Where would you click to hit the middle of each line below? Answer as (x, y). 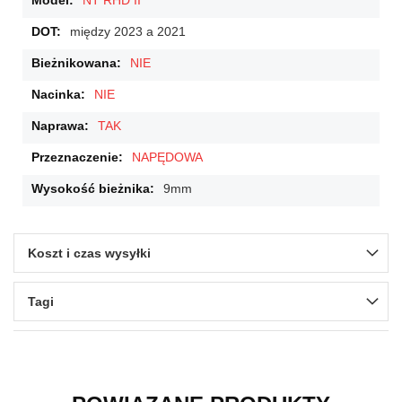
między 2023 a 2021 (128, 32)
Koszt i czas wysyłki (89, 253)
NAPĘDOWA (167, 157)
